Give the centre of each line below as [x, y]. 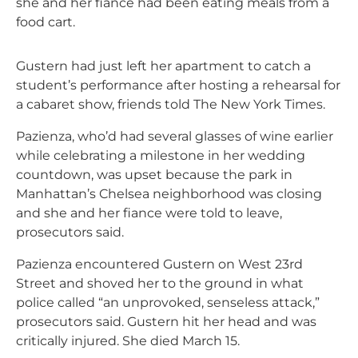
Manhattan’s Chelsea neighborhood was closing [169, 194]
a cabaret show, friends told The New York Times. [171, 104]
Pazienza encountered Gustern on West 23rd [159, 264]
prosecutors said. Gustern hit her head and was [166, 322]
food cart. [46, 22]
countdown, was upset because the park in [154, 175]
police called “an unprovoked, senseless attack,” [168, 302]
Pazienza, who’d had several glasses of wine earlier [175, 136]
